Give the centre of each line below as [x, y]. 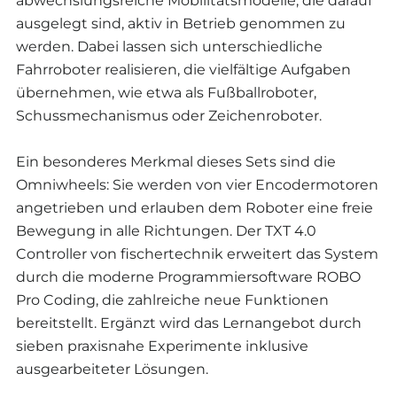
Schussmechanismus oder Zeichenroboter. [169, 116]
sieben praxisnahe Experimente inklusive [162, 346]
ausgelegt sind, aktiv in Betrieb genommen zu [181, 23]
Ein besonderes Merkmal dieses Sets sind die [176, 162]
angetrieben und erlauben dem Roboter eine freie [195, 208]
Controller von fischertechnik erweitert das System [197, 254]
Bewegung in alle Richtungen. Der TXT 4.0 [166, 231]
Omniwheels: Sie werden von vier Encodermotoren [197, 185]
